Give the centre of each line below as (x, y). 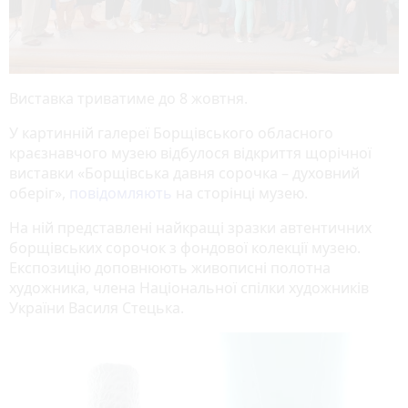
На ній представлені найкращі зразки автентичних (190, 227)
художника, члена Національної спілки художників (189, 287)
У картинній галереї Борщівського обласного (171, 133)
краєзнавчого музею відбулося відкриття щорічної (190, 153)
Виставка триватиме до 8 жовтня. (128, 98)
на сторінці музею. (240, 193)
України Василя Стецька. (97, 307)
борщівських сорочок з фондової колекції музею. (185, 247)
